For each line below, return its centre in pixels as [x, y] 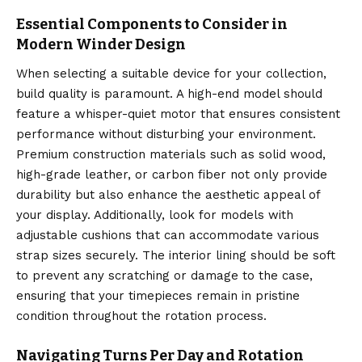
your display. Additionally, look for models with [155, 215]
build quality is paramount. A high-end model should [169, 93]
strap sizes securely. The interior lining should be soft [176, 255]
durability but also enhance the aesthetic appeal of [168, 194]
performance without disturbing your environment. [166, 134]
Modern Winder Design [101, 44]
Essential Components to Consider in [152, 24]
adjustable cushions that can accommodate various [168, 235]
